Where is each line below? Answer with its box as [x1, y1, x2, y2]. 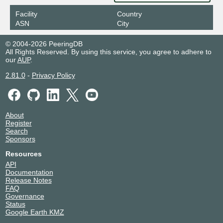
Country [116, 10, 142, 18]
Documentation [5, 168, 53, 176]
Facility [15, 10, 37, 18]
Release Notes [5, 176, 52, 184]
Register [5, 118, 32, 127]
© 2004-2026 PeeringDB [5, 40, 83, 48]
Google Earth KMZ [5, 208, 64, 216]
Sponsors [5, 134, 35, 143]
